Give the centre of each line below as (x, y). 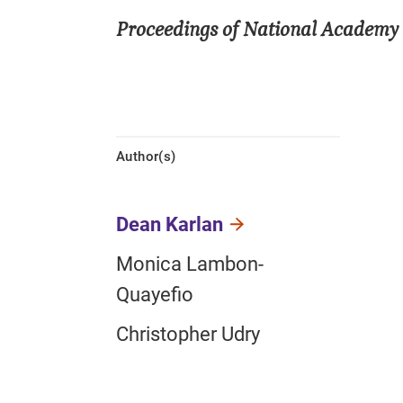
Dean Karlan (170, 225)
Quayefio (155, 295)
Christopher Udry (188, 335)
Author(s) (146, 157)
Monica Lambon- (190, 264)
